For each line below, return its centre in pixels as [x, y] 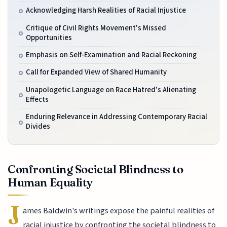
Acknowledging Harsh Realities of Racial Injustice [106, 11]
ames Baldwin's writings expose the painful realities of [119, 211]
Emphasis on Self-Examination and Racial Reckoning [111, 55]
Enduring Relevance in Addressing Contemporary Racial [116, 117]
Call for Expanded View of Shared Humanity [96, 72]
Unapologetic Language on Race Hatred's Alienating [111, 90]
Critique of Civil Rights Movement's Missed [96, 28]
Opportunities [49, 37]
